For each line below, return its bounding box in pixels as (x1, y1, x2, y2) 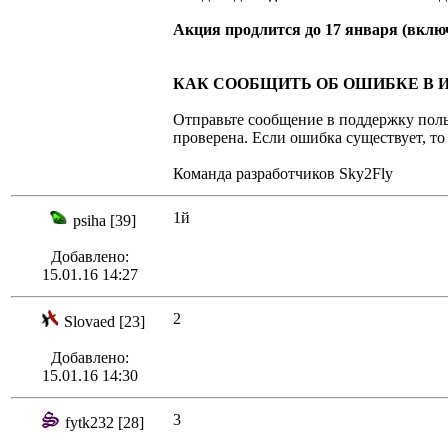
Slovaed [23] (64, 313, 145, 331)
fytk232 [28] (65, 414, 144, 432)
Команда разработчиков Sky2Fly (173, 165, 393, 183)
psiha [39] (73, 212, 136, 230)
